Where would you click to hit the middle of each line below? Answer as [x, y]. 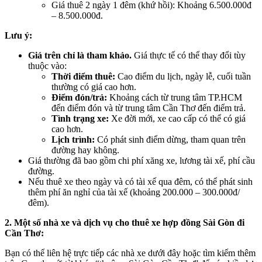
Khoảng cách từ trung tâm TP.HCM [175, 98]
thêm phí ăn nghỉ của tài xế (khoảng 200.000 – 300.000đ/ [134, 192]
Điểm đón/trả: [79, 98]
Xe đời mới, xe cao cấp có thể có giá [177, 119]
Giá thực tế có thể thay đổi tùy [189, 56]
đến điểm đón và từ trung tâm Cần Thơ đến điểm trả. [149, 108]
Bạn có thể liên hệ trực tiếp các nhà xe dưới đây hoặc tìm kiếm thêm [130, 253]
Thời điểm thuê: [83, 77]
